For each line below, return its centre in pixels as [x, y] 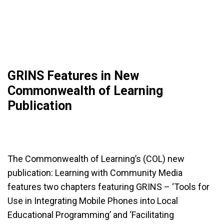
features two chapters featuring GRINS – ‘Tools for [108, 187]
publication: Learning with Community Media [95, 173]
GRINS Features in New [73, 76]
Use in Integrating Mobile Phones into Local [93, 201]
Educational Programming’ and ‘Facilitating [91, 215]
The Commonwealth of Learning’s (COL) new [96, 159]
